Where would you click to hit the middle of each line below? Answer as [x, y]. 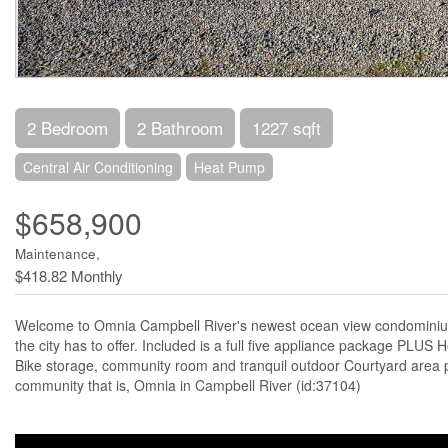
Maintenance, [57, 253]
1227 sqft [286, 127]
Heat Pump [229, 167]
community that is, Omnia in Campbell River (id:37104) [188, 385]
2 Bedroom [67, 127]
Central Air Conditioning [98, 167]
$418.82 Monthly [69, 275]
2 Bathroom [180, 127]
